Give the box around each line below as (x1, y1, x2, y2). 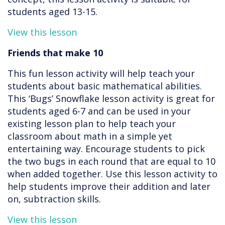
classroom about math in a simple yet (8, 130, 172, 143)
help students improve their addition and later (8, 180, 210, 193)
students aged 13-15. (8, 6, 97, 18)
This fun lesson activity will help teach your (8, 67, 195, 80)
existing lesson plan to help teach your (8, 118, 176, 130)
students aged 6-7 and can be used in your (8, 105, 191, 118)
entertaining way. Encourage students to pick (8, 143, 205, 155)
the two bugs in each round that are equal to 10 (8, 155, 215, 168)
